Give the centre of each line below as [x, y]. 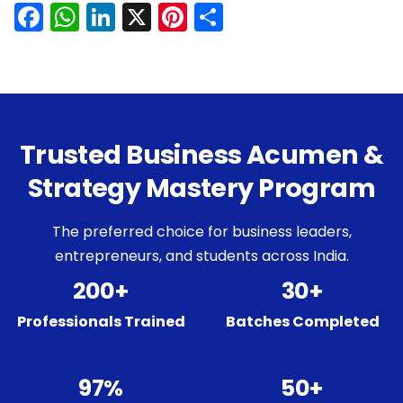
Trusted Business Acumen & [201, 155]
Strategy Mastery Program [201, 188]
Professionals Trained [101, 322]
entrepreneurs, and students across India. [201, 256]
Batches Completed [302, 322]
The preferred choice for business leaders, [201, 232]
